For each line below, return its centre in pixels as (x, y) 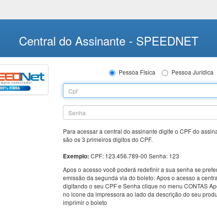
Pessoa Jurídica (192, 72)
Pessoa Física (137, 72)
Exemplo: (77, 156)
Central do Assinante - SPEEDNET (108, 40)
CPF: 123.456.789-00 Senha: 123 (135, 156)
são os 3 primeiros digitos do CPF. (108, 139)
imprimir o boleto (85, 202)
